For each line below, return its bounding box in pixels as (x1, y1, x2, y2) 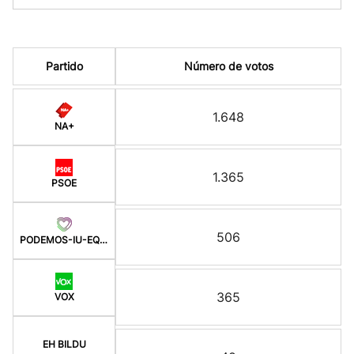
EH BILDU (42, 338, 86, 350)
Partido (45, 59, 83, 73)
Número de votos (183, 59, 273, 73)
